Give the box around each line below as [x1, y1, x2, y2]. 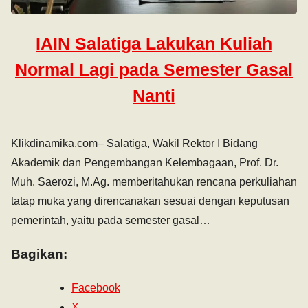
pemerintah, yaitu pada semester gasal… [11, 214, 210, 226]
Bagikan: [11, 247, 67, 262]
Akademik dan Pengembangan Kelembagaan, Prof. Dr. [11, 156, 278, 168]
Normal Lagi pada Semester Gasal [15, 59, 293, 79]
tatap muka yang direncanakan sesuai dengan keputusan [11, 195, 289, 207]
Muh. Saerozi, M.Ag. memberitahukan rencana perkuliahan [11, 175, 297, 188]
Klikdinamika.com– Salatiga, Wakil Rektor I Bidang [11, 137, 258, 149]
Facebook [71, 282, 120, 294]
